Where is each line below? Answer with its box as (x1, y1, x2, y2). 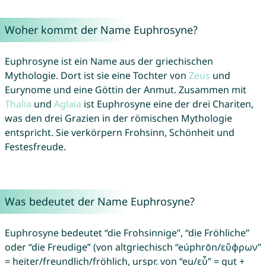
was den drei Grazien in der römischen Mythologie (4, 112, 232, 125)
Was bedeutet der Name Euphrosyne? (4, 194, 195, 209)
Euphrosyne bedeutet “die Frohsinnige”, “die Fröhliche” (4, 226, 249, 240)
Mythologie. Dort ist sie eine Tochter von (4, 69, 189, 83)
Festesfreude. (4, 140, 66, 154)
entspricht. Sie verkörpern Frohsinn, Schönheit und (4, 126, 235, 140)
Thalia (4, 97, 31, 111)
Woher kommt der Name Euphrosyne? (4, 23, 198, 37)
